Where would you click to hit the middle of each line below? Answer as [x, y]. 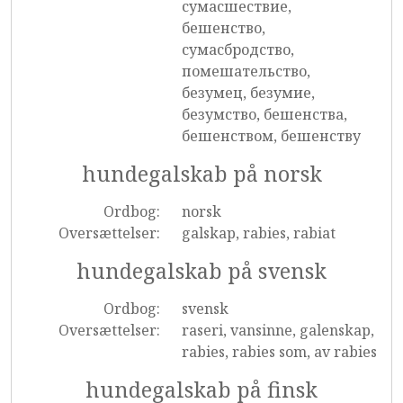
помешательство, [246, 71]
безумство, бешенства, [264, 114]
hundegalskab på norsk [201, 174]
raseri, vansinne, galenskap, [278, 330]
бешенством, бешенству [271, 136]
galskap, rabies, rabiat [258, 233]
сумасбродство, [237, 49]
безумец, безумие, [248, 93]
